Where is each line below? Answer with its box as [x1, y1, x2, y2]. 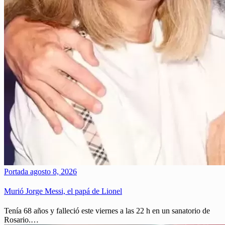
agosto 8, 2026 [28, 167, 77, 176]
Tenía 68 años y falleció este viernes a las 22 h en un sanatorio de [4, 206, 210, 215]
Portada [4, 167, 28, 176]
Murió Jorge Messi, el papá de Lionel [4, 187, 122, 196]
